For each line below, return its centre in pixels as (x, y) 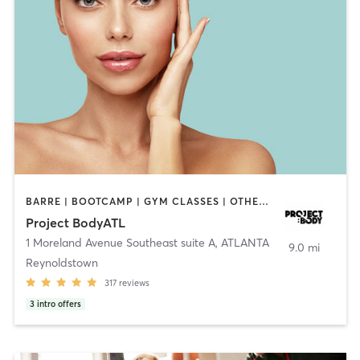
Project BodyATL (75, 222)
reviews (134, 282)
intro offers (59, 304)
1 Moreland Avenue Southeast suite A (120, 242)
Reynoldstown (61, 262)
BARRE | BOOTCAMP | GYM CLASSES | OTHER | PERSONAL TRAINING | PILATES (263, 202)
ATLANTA (245, 242)
